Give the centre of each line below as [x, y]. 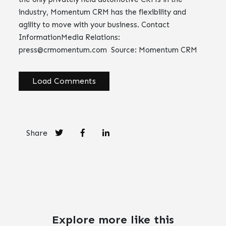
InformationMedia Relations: [70, 37]
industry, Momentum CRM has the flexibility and [103, 12]
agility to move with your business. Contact [94, 24]
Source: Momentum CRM [152, 50]
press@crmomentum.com [63, 50]
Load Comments [64, 81]
